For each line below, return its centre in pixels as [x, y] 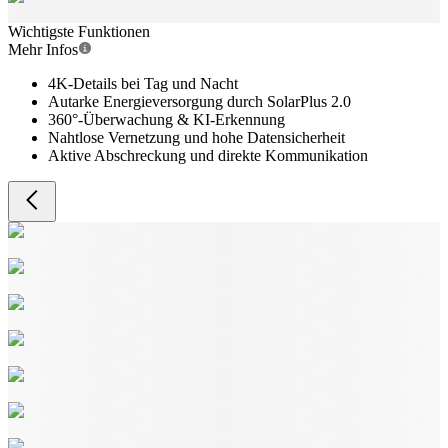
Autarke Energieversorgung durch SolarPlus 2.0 [199, 101]
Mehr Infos [43, 49]
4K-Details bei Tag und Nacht [143, 83]
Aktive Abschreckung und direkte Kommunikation [208, 155]
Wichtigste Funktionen [79, 31]
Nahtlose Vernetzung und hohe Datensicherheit [196, 137]
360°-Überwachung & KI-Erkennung [166, 119]
